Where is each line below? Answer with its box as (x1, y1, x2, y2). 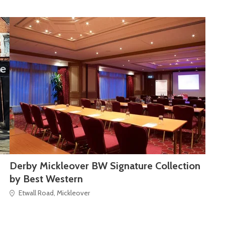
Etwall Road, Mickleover (19, 188, 90, 197)
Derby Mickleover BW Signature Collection (10, 159, 200, 172)
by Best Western (10, 172, 83, 185)
